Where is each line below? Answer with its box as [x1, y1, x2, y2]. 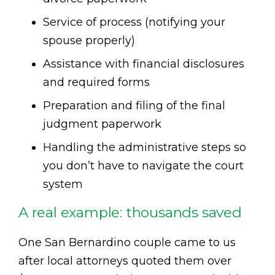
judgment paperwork [43, 117, 161, 131]
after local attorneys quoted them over [18, 254, 231, 268]
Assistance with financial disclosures [43, 56, 244, 71]
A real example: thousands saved [18, 203, 242, 221]
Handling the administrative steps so [43, 140, 246, 154]
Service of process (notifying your [43, 15, 225, 29]
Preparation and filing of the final [43, 98, 225, 112]
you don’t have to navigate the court [43, 158, 244, 172]
